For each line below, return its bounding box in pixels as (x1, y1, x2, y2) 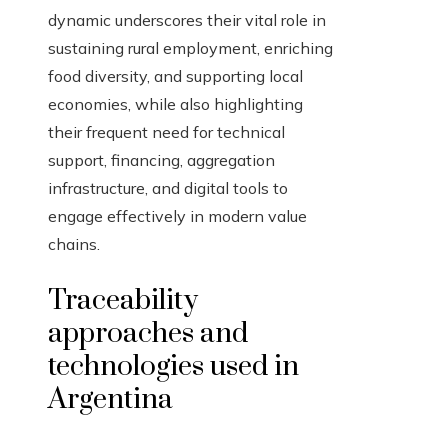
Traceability (48, 283, 198, 319)
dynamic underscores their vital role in (48, 10, 326, 31)
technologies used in (48, 349, 299, 385)
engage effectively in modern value (48, 206, 307, 227)
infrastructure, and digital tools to (48, 178, 288, 199)
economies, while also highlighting (48, 94, 303, 115)
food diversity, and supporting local (48, 66, 303, 87)
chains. (48, 234, 100, 255)
